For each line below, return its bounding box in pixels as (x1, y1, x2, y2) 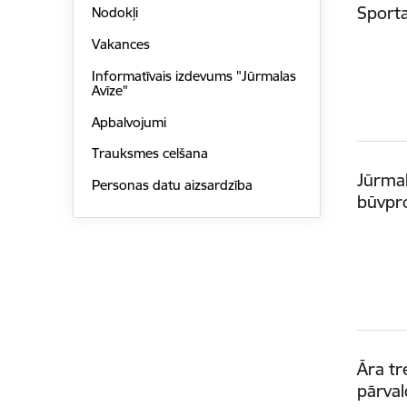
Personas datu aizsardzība (91, 176, 253, 194)
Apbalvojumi (91, 113, 166, 131)
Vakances (91, 35, 150, 54)
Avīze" (91, 81, 128, 99)
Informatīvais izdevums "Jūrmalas (91, 66, 296, 84)
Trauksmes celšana (91, 144, 208, 163)
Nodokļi (91, 4, 138, 22)
